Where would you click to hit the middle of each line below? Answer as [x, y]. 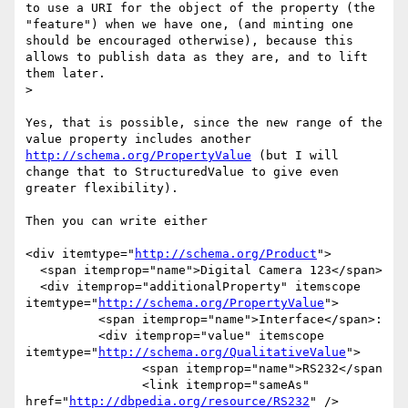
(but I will [295, 156]
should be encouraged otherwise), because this [189, 41]
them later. [66, 74]
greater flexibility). [102, 189]
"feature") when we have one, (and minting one [189, 25]
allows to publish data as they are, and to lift [197, 57]
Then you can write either [117, 221]
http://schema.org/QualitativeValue [222, 352]
